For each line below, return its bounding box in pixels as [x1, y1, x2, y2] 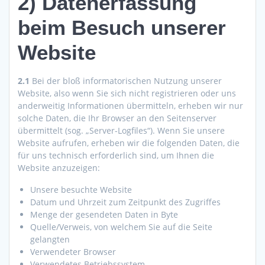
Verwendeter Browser [30, 246, 116, 258]
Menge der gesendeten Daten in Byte [30, 209, 178, 221]
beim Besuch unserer [18, 16, 226, 40]
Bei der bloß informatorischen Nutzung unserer [30, 75, 222, 87]
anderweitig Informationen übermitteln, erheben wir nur [18, 100, 243, 112]
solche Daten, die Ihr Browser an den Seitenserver [18, 112, 216, 124]
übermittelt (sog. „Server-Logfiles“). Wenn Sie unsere [18, 125, 225, 137]
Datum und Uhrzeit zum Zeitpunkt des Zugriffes [30, 196, 221, 208]
